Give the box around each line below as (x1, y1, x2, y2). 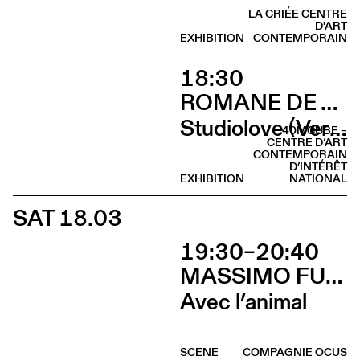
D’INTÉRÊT (289, 157, 347, 174)
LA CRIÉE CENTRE (248, 6, 347, 22)
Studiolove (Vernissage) (329, 112, 346, 145)
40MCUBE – (282, 121, 347, 138)
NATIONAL (289, 170, 347, 186)
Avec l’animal (180, 285, 307, 318)
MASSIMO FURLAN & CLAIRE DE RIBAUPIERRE (325, 259, 342, 292)
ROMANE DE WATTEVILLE (321, 85, 337, 118)
